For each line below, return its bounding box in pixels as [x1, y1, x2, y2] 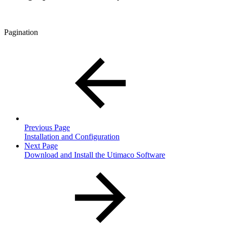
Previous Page [24, 123, 70, 132]
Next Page [24, 141, 58, 150]
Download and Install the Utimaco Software [24, 150, 165, 160]
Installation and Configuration [24, 132, 120, 141]
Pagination [4, 28, 38, 37]
